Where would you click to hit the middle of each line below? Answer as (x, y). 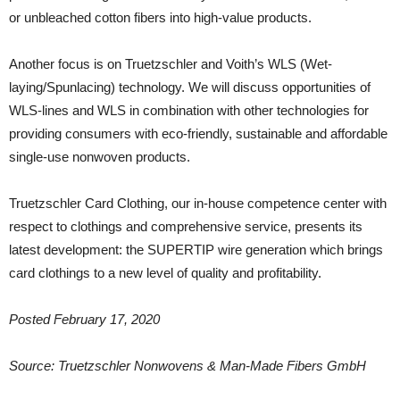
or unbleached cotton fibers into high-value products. (160, 17)
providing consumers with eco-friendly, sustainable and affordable (198, 133)
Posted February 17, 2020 (84, 319)
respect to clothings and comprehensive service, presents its (186, 226)
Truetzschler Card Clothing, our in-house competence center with (198, 203)
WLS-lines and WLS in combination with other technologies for (189, 110)
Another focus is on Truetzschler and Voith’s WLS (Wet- (171, 64)
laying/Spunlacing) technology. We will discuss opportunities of (190, 87)
